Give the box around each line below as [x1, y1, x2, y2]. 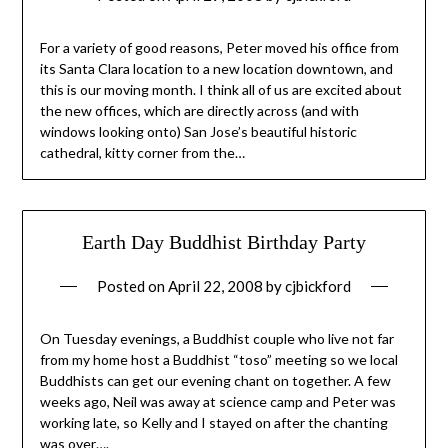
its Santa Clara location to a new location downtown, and [39, 60, 393, 78]
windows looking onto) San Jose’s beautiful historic [39, 123, 357, 141]
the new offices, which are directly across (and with [39, 102, 359, 120]
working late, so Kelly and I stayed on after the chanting [39, 414, 388, 432]
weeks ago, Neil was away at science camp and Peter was [39, 393, 396, 411]
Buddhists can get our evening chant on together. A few [39, 372, 391, 390]
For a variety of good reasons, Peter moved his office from [39, 39, 399, 57]
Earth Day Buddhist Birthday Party [82, 231, 366, 254]
